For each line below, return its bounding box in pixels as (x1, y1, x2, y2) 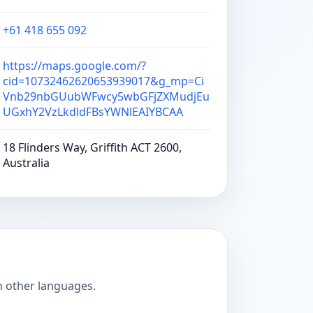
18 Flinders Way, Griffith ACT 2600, (3, 140, 182, 155)
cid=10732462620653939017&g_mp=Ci (3, 73, 204, 89)
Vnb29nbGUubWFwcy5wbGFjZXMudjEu (3, 89, 210, 104)
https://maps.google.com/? (3, 58, 146, 73)
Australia (3, 155, 50, 170)
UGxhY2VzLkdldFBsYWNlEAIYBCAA (3, 104, 183, 119)
